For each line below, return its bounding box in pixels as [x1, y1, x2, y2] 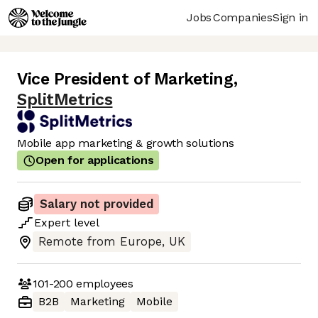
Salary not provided [40, 197, 153, 212]
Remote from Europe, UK [38, 235, 185, 249]
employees [72, 276, 133, 290]
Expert [34, 216, 70, 230]
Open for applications [35, 153, 154, 168]
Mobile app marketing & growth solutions [17, 136, 234, 150]
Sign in [273, 10, 308, 24]
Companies [213, 10, 273, 24]
